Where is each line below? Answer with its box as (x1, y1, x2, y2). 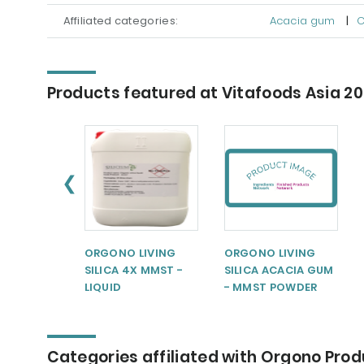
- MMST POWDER (223, 279, 318, 296)
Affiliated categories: (63, 13, 179, 28)
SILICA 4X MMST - (84, 262, 184, 279)
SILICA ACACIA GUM (223, 262, 334, 279)
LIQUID (84, 279, 122, 296)
